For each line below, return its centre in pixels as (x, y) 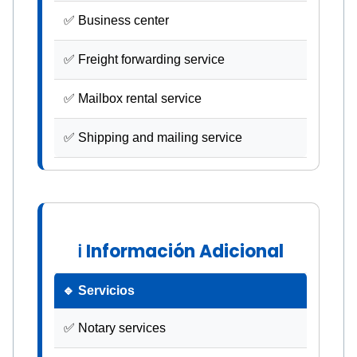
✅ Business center (116, 20)
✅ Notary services (115, 328)
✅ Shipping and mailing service (153, 137)
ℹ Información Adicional (180, 251)
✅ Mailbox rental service (133, 98)
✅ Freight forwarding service (144, 59)
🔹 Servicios (98, 290)
